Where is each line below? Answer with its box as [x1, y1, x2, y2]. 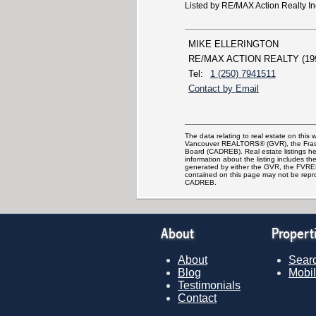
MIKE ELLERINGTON [188, 38, 279, 49]
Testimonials [178, 279, 241, 291]
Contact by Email [188, 83, 259, 94]
